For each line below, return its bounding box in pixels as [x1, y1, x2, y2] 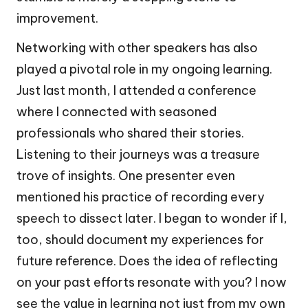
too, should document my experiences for [16, 232, 264, 248]
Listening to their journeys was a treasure [16, 146, 260, 163]
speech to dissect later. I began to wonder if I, [16, 210, 287, 227]
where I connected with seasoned [16, 104, 217, 120]
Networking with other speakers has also [16, 40, 258, 56]
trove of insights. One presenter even [16, 168, 235, 184]
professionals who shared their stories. [16, 125, 244, 142]
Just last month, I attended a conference [16, 82, 256, 99]
